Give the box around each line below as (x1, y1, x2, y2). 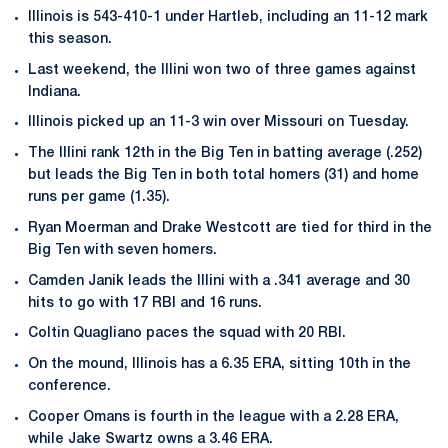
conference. (28, 380, 111, 393)
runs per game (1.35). (28, 191, 170, 204)
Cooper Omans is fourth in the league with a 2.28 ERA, (28, 410, 399, 424)
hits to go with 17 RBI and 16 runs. (28, 296, 262, 310)
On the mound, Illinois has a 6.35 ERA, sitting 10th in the (28, 358, 411, 371)
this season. (28, 32, 112, 46)
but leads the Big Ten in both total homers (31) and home (28, 169, 419, 182)
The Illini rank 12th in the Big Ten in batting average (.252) (28, 147, 422, 160)
